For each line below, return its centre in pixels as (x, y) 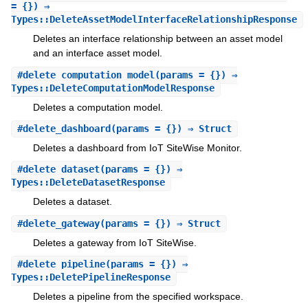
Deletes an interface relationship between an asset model (157, 39)
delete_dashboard (66, 128)
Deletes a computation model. (98, 107)
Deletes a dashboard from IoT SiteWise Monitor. (137, 147)
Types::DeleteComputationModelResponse (112, 88)
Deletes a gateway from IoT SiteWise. (114, 242)
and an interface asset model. (97, 53)
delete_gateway (61, 223)
